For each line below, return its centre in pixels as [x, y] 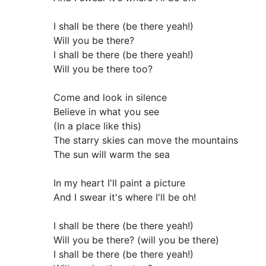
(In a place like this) [97, 126]
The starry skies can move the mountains [145, 140]
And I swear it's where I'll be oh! [124, 197]
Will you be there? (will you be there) [136, 240]
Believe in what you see [106, 112]
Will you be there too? [103, 69]
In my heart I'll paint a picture [119, 183]
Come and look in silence [110, 97]
